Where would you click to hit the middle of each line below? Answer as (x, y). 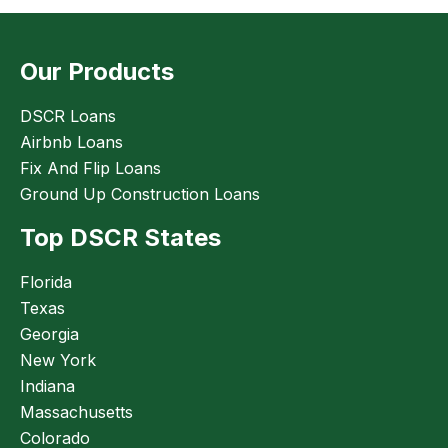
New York (58, 360)
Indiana (47, 386)
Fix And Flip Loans (90, 168)
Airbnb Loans (71, 142)
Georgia (49, 334)
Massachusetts (76, 412)
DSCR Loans (68, 116)
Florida (46, 282)
